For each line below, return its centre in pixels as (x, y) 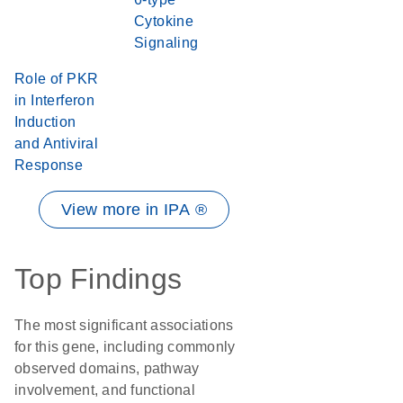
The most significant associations (124, 325)
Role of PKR (57, 79)
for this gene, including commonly (125, 347)
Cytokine (164, 21)
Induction (45, 122)
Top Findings (98, 279)
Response (49, 165)
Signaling (166, 43)
